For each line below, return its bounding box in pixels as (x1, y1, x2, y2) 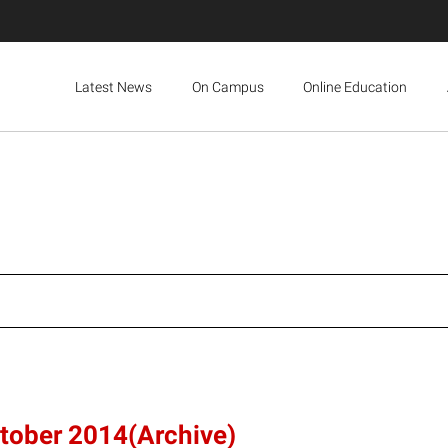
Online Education (303, 78, 408, 95)
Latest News (74, 78, 152, 95)
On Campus (191, 78, 264, 95)
